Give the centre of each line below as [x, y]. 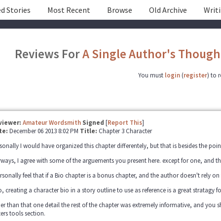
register [195, 75]
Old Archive [168, 10]
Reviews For [48, 54]
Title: [89, 131]
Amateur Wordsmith [52, 123]
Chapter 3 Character [125, 131]
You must [151, 75]
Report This [125, 123]
